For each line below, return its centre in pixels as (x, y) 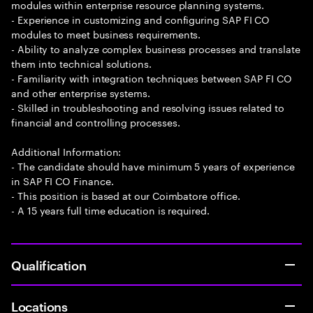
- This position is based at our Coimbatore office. (126, 195)
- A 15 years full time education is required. (110, 210)
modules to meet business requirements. (106, 34)
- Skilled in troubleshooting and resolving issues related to (148, 107)
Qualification (49, 264)
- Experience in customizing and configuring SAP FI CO (141, 19)
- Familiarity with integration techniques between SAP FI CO (152, 78)
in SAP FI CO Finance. (63, 180)
